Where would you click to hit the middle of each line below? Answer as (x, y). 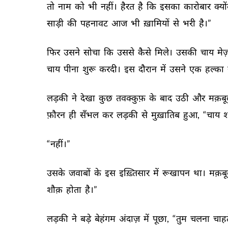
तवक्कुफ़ (132, 98)
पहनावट (95, 23)
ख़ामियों (157, 23)
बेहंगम (106, 218)
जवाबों (80, 173)
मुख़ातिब (166, 115)
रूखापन (177, 173)
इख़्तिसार (135, 173)
